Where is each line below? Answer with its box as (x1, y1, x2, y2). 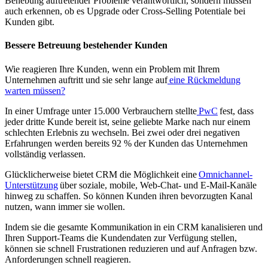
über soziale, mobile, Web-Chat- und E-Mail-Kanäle (58, 179, 257, 190)
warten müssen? (5, 85, 65, 96)
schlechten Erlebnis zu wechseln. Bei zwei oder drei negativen (5, 127, 240, 138)
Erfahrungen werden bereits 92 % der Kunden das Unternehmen (5, 138, 248, 148)
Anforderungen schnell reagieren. (5, 254, 131, 264)
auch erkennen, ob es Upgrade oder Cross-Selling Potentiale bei (5, 6, 245, 17)
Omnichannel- (199, 169, 252, 179)
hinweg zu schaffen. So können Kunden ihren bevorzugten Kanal (5, 190, 252, 201)
